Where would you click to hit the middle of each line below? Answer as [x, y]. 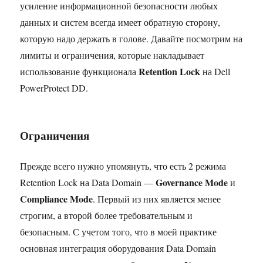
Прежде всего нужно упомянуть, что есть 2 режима [123, 166]
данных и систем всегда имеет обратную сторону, [120, 22]
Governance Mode [192, 182]
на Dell [215, 71]
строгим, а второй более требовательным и [107, 215]
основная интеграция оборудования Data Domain [118, 248]
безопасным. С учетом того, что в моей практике [119, 231]
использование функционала [80, 71]
